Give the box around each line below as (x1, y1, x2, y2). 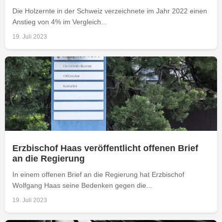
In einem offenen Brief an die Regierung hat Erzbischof (12, 170, 184, 178)
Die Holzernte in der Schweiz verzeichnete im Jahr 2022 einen (12, 6, 207, 15)
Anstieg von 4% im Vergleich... (12, 17, 107, 26)
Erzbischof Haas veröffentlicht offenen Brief (12, 143, 198, 153)
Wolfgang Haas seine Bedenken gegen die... (12, 181, 152, 189)
